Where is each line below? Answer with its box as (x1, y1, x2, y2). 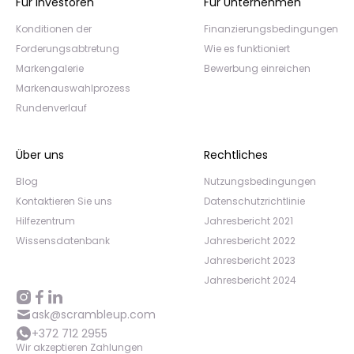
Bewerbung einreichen (204, 62, 311, 75)
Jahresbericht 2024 (204, 273, 296, 287)
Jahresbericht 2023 (204, 254, 296, 267)
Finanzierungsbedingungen (204, 22, 338, 36)
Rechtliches (204, 147, 268, 163)
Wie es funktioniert (204, 42, 290, 55)
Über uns (16, 147, 64, 163)
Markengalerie (16, 62, 84, 75)
